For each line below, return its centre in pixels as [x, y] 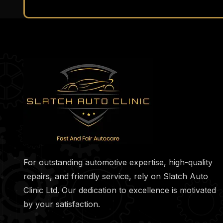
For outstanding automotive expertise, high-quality [118, 162]
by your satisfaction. [62, 204]
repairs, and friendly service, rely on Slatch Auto [116, 176]
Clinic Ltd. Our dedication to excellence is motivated [120, 190]
